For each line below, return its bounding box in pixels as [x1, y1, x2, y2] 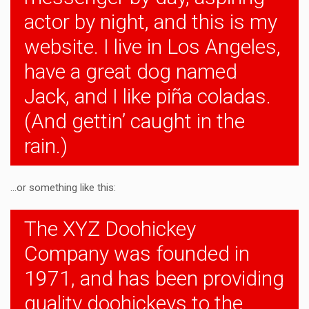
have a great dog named [24, 59, 237, 83]
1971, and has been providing [24, 266, 284, 290]
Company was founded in [24, 241, 250, 266]
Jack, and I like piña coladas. [24, 84, 271, 108]
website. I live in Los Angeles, [24, 34, 281, 59]
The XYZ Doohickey [24, 217, 196, 241]
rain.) [24, 134, 68, 158]
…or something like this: [10, 181, 116, 194]
